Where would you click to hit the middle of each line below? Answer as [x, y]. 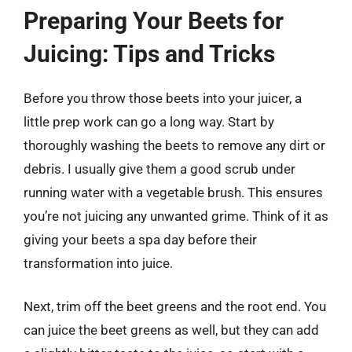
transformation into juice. [98, 263]
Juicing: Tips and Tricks [149, 53]
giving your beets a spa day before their [140, 239]
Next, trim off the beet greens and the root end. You [175, 306]
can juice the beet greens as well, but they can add [171, 330]
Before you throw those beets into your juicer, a [163, 98]
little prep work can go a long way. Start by [149, 121]
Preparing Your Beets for [154, 20]
